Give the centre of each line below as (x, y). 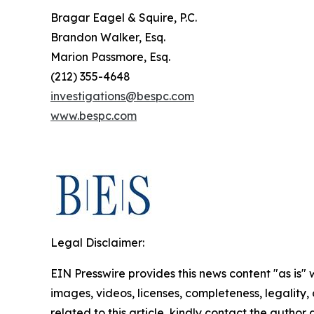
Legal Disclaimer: (97, 243)
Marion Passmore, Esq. (110, 57)
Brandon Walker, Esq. (108, 37)
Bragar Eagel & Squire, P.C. (124, 18)
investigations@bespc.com (122, 96)
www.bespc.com (94, 116)
